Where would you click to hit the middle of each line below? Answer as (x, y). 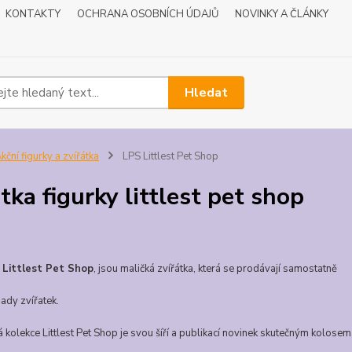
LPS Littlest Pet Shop (169, 156)
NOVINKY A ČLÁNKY (282, 14)
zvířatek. (39, 301)
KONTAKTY (33, 14)
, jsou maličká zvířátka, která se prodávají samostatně (215, 269)
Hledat (207, 92)
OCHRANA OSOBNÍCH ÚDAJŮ (148, 14)
